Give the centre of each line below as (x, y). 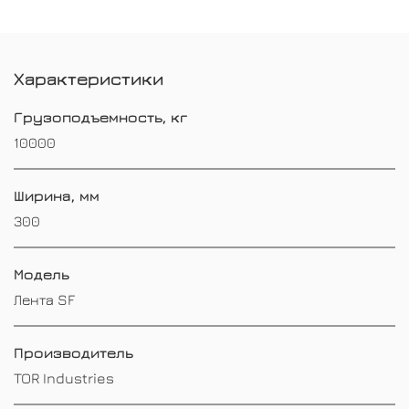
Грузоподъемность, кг (100, 116)
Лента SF (44, 299)
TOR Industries (64, 378)
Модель (42, 273)
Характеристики (89, 78)
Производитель (73, 352)
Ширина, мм (57, 195)
